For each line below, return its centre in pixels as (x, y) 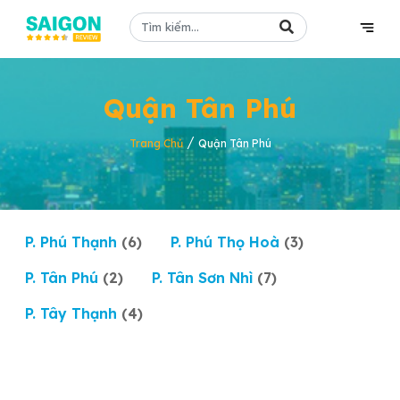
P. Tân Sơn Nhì (204, 278)
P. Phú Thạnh (73, 242)
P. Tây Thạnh (73, 313)
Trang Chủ (156, 143)
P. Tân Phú (64, 278)
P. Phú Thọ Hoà (227, 242)
